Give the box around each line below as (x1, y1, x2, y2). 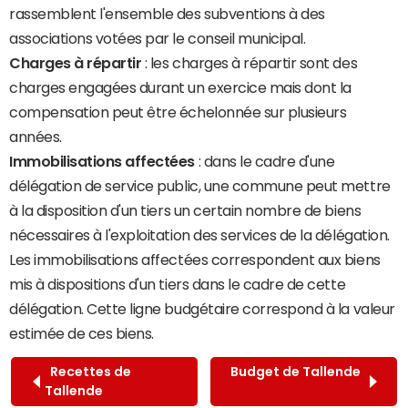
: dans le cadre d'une (195, 154, 335, 169)
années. (9, 129, 62, 145)
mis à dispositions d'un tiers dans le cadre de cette (9, 277, 346, 292)
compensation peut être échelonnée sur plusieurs (9, 105, 347, 120)
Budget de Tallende (229, 365, 361, 379)
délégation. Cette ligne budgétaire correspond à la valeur (9, 301, 395, 317)
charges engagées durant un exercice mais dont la (9, 80, 352, 96)
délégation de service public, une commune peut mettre (9, 178, 391, 194)
